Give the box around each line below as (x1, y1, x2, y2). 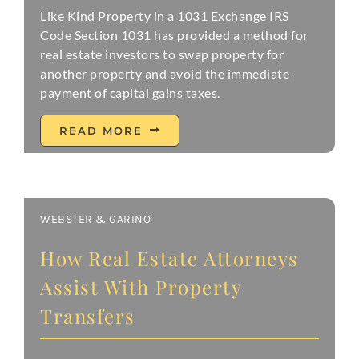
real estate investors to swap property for (40, 46, 284, 62)
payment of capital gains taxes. (40, 84, 220, 100)
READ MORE (59, 123, 143, 137)
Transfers (40, 302, 135, 329)
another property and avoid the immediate (40, 65, 290, 81)
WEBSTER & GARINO (40, 212, 151, 226)
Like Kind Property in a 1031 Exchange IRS (40, 7, 289, 23)
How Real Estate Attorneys (40, 244, 299, 271)
